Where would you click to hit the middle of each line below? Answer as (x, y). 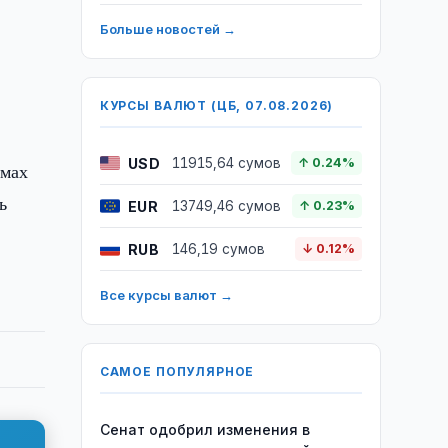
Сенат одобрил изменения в (204, 429)
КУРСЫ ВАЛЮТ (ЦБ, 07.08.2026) (216, 105)
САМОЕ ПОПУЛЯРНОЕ (177, 371)
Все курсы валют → (166, 295)
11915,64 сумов (226, 163)
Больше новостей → (167, 29)
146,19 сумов (218, 249)
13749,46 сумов (226, 206)
